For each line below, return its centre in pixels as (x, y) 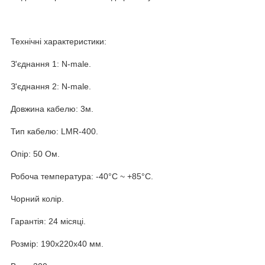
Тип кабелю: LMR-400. (54, 131)
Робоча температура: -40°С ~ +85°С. (82, 176)
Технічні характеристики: (59, 41)
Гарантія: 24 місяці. (48, 221)
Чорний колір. (37, 198)
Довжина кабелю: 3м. (52, 109)
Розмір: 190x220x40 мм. (57, 243)
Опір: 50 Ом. (35, 153)
